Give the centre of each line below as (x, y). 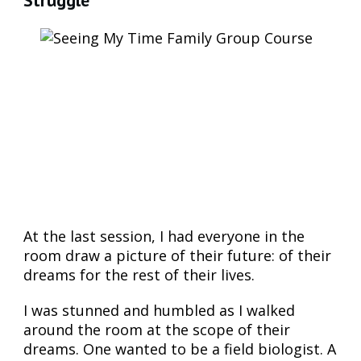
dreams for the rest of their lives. (139, 274)
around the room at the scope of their (157, 329)
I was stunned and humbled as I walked (159, 310)
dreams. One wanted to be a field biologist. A (180, 349)
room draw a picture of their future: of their (177, 255)
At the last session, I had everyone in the (164, 236)
